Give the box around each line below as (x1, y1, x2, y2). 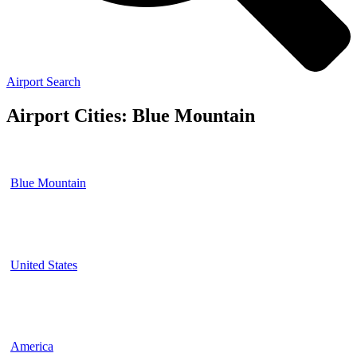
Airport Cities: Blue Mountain (6, 104, 255, 126)
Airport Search (6, 75, 80, 88)
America (10, 339, 53, 354)
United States (10, 257, 77, 272)
